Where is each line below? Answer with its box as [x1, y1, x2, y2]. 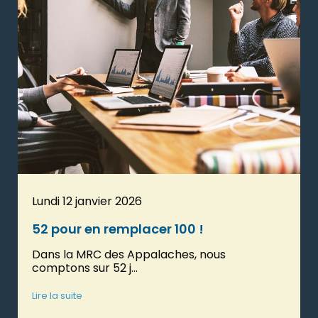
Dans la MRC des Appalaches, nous [32, 246, 226, 263]
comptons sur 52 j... [32, 260, 138, 277]
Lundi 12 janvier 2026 [32, 193, 142, 210]
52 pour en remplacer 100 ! [32, 220, 204, 238]
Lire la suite [32, 290, 82, 302]
